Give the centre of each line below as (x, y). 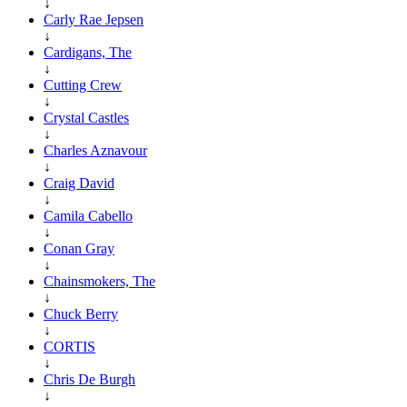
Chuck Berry (81, 313)
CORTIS (69, 346)
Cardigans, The (88, 52)
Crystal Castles (86, 117)
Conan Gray (79, 248)
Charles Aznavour (95, 150)
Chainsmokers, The (99, 281)
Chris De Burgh (89, 379)
